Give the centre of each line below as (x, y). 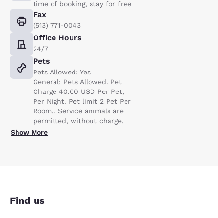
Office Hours (57, 37)
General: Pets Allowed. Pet (77, 82)
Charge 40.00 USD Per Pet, (79, 91)
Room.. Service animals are (78, 111)
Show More (29, 132)
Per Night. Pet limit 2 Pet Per (82, 101)
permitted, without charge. (78, 120)
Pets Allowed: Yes (62, 72)
